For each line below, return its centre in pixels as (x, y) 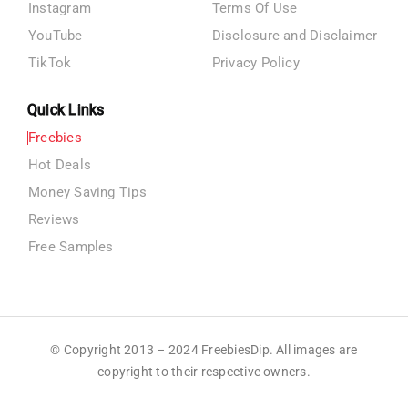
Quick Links (66, 109)
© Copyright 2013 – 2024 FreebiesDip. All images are (204, 349)
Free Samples (71, 246)
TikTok (50, 62)
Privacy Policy (255, 62)
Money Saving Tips (87, 192)
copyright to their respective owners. (204, 371)
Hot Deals (60, 164)
